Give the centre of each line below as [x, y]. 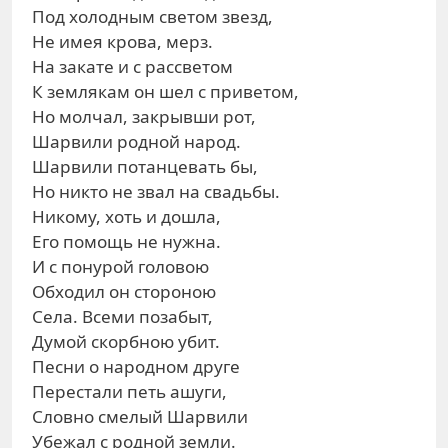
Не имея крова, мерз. [122, 41]
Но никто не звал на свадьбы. [156, 191]
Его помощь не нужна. [126, 241]
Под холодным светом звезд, [152, 16]
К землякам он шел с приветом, [165, 91]
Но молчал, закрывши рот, [144, 116]
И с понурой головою [120, 266]
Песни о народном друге [136, 366]
